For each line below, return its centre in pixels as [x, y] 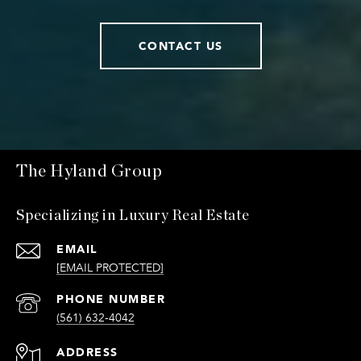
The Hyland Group [89, 172]
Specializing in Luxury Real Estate [133, 216]
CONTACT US [180, 46]
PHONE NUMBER [111, 299]
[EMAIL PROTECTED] [110, 268]
